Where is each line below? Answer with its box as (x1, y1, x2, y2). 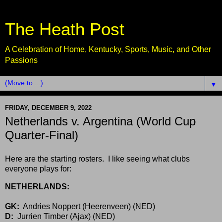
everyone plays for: (5, 164, 71, 173)
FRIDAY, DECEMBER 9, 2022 (5, 104, 92, 111)
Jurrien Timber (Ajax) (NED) (13, 212, 115, 221)
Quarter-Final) (5, 128, 78, 142)
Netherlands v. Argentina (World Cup (5, 114, 196, 128)
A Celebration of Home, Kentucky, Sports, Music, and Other (5, 45, 211, 54)
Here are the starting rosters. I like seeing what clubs (5, 154, 190, 163)
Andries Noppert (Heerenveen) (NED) (19, 202, 155, 211)
